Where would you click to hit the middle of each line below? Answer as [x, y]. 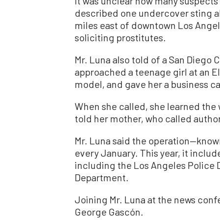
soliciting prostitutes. [120, 37]
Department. [102, 177]
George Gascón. [109, 211]
